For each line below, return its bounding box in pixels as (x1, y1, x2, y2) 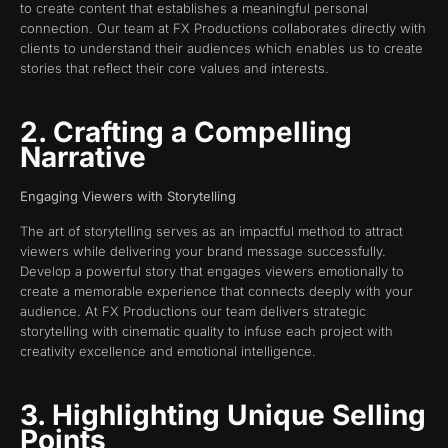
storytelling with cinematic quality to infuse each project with (20, 322, 393, 339)
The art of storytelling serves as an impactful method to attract (20, 222, 403, 239)
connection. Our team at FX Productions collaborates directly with (20, 19, 426, 36)
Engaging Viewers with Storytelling (20, 188, 240, 205)
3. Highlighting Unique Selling (20, 397, 426, 432)
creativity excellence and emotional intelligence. (20, 342, 316, 359)
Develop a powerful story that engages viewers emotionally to (20, 262, 404, 279)
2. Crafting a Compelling (20, 115, 352, 150)
